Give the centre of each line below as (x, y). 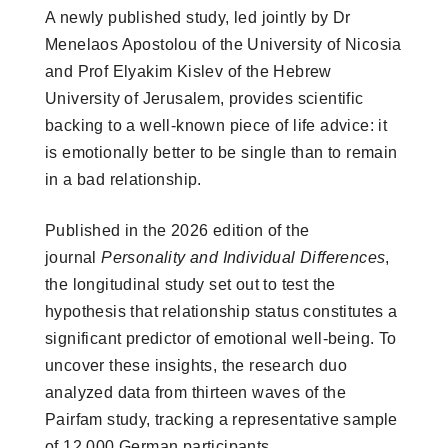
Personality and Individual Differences (243, 257)
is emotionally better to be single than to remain (221, 152)
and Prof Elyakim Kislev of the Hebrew (188, 71)
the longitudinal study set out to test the (190, 284)
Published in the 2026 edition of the (177, 230)
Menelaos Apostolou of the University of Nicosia (223, 44)
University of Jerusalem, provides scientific (204, 98)
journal (73, 257)
